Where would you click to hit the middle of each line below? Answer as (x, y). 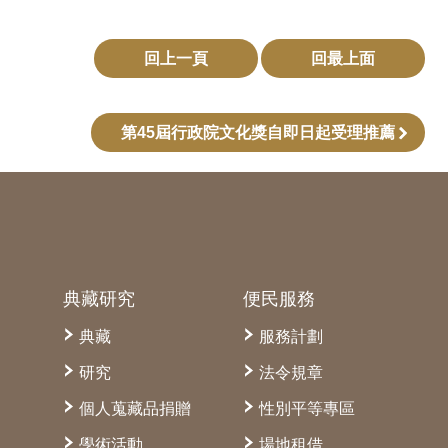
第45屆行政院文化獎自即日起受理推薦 (258, 133)
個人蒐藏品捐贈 (134, 409)
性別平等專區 (307, 409)
